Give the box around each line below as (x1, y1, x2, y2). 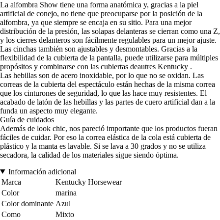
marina (55, 188, 77, 197)
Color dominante (1, 199, 54, 208)
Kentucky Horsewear (55, 177, 122, 186)
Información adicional (8, 167, 76, 176)
